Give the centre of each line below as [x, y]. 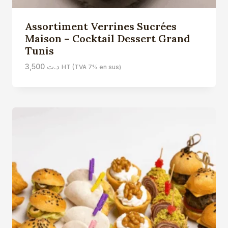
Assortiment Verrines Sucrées [101, 26]
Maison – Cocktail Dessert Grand [107, 38]
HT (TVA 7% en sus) [91, 67]
